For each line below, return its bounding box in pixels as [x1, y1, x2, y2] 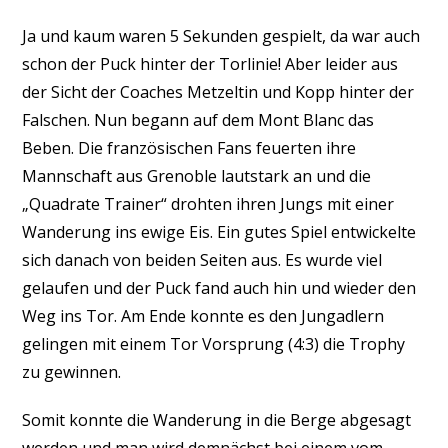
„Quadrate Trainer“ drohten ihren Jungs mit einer [22, 193, 395, 215]
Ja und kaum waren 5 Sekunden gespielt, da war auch [22, 25, 421, 47]
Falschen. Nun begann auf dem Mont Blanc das [22, 109, 375, 131]
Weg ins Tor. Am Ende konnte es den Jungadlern [22, 305, 385, 327]
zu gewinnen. [22, 361, 122, 383]
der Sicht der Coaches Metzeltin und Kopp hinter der [22, 81, 415, 103]
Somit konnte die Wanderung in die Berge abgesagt [22, 409, 412, 431]
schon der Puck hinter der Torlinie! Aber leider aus [22, 53, 399, 75]
